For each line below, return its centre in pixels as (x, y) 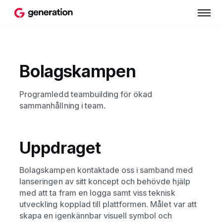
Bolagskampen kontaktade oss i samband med (106, 170)
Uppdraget (60, 147)
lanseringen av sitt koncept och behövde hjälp (105, 182)
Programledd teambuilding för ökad (86, 94)
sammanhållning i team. (62, 105)
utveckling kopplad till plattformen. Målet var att (108, 204)
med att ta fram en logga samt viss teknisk (97, 193)
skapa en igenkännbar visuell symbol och (96, 216)
